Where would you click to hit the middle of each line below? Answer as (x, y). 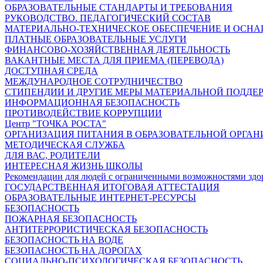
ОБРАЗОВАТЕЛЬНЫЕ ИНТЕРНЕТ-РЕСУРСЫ (100, 198)
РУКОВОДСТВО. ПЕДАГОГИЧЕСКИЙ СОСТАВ (108, 18)
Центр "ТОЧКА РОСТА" (55, 124)
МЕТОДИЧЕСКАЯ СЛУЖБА (65, 145)
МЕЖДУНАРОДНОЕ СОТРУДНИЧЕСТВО (94, 81)
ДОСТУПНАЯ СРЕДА (51, 71)
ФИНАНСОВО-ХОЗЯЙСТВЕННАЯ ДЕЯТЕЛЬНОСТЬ (117, 50)
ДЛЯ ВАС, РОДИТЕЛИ (53, 155)
